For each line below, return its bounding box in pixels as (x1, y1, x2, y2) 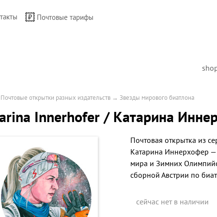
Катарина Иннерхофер (130, 147, 209, 156)
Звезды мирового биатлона (120, 93, 194, 102)
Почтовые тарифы (37, 13, 93, 22)
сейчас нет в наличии (136, 197, 209, 206)
